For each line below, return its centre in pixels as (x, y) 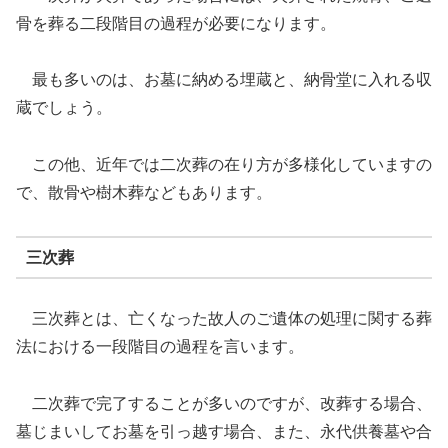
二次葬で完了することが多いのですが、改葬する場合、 (224, 403)
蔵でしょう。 (64, 108)
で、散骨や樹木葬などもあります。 (144, 193)
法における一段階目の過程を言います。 (160, 347)
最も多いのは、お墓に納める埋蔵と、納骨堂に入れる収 (224, 80)
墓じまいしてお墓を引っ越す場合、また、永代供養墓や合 (224, 431)
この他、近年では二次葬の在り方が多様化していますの (224, 165)
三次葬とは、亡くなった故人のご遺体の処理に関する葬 (224, 319)
